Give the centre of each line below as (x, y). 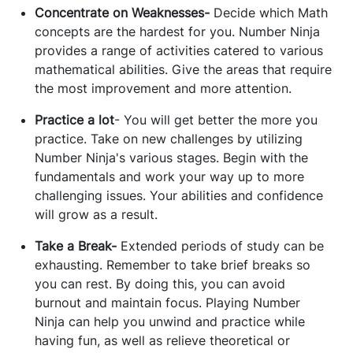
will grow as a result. (96, 215)
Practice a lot (74, 120)
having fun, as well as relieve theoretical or (162, 341)
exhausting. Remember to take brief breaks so (173, 265)
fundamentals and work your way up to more (169, 177)
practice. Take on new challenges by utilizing (169, 139)
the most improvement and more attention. (163, 89)
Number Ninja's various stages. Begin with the (171, 158)
